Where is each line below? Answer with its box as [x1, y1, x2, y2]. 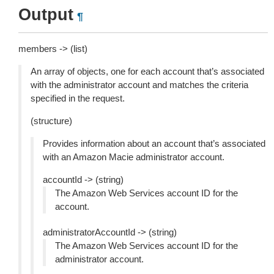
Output [18, 6, 73, 24]
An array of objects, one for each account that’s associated [31, 66, 264, 76]
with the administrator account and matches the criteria [31, 80, 248, 90]
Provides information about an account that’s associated [43, 138, 265, 149]
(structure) [31, 116, 72, 126]
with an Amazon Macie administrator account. [43, 152, 224, 162]
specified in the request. [31, 93, 125, 103]
